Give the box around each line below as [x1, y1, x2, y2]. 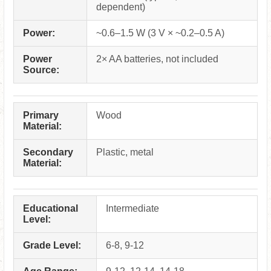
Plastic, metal [96, 147, 154, 158]
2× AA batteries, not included [96, 54, 218, 65]
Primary [23, 110, 59, 121]
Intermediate [106, 203, 159, 214]
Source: [23, 65, 59, 76]
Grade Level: [23, 240, 81, 251]
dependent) [96, 2, 145, 13]
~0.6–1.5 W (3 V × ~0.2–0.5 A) [96, 28, 224, 39]
